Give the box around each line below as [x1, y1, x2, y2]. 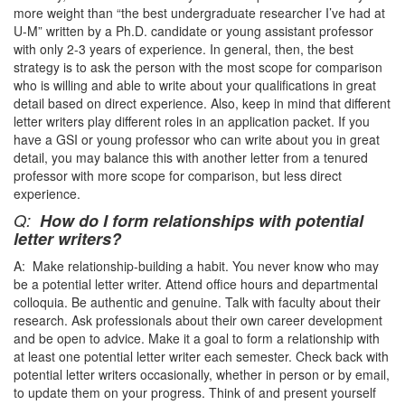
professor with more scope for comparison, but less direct [14, 166, 342, 184]
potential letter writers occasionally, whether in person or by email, [14, 365, 390, 383]
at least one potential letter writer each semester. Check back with [14, 347, 389, 365]
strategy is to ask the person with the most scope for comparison [14, 58, 382, 76]
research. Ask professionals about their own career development [14, 311, 382, 329]
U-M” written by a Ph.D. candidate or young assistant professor [14, 22, 373, 40]
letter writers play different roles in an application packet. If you [14, 112, 370, 130]
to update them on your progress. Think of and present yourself [14, 383, 376, 401]
